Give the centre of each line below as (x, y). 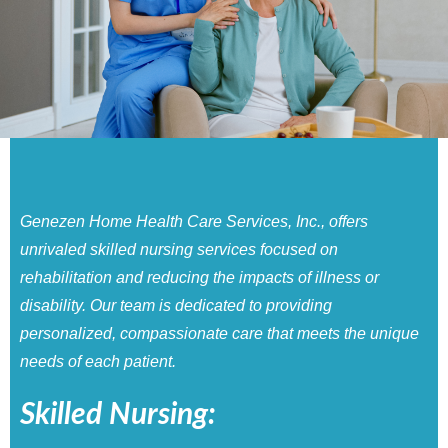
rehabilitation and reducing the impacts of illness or (199, 278)
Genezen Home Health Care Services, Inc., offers (194, 222)
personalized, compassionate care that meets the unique (219, 334)
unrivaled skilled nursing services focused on (179, 250)
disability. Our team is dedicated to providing (176, 306)
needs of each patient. (98, 362)
